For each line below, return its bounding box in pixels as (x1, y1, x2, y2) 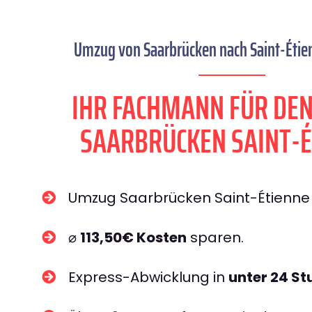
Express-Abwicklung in (68, 267, 228, 287)
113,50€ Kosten (80, 228, 187, 247)
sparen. (187, 228, 244, 247)
